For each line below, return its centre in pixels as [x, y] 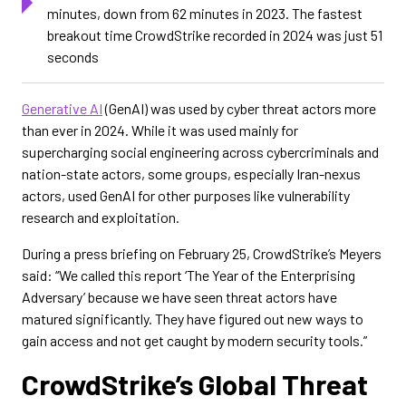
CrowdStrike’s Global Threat [195, 384]
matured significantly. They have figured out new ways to [193, 319]
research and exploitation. [101, 217]
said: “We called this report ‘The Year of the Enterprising [188, 275]
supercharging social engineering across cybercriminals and [200, 152]
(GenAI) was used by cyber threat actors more [239, 108]
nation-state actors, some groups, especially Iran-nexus [191, 174]
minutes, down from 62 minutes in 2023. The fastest [205, 13]
